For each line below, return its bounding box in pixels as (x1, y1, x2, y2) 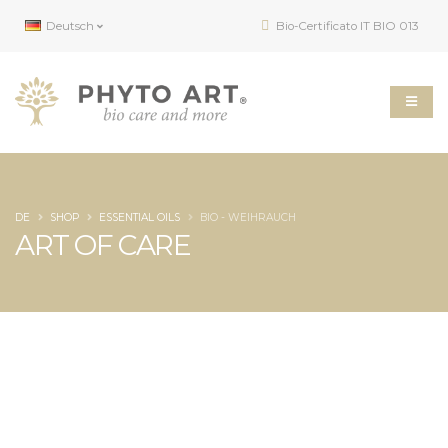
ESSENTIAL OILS (99, 211, 180, 224)
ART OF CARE (15, 228, 191, 262)
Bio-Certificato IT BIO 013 (273, 19, 419, 33)
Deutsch (43, 19, 97, 33)
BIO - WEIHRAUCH (200, 211, 296, 224)
